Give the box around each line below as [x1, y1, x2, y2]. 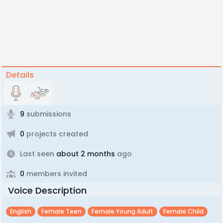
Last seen [20, 149, 54, 159]
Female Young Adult [92, 207, 153, 216]
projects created [24, 129, 88, 139]
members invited [24, 169, 87, 179]
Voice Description [8, 184, 87, 197]
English [10, 207, 31, 216]
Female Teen [41, 207, 82, 216]
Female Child [163, 207, 204, 216]
